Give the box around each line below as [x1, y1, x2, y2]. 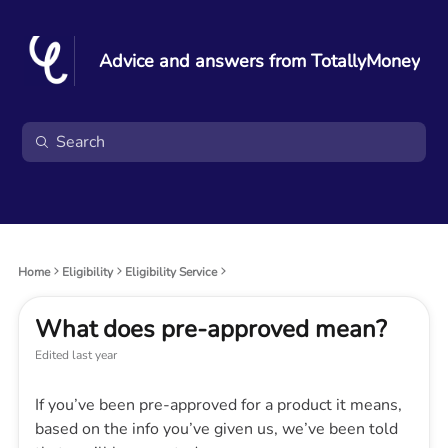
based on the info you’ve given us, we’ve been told [35, 418, 398, 440]
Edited [35, 347, 69, 363]
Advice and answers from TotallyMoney [99, 48, 420, 73]
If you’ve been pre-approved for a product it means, [35, 394, 402, 416]
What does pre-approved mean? [35, 313, 387, 345]
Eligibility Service [125, 264, 217, 280]
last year [69, 347, 117, 363]
